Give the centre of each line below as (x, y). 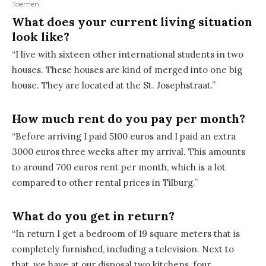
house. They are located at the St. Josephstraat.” (114, 85)
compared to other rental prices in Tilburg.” (105, 183)
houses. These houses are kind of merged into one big (127, 70)
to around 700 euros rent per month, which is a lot (119, 167)
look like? (41, 37)
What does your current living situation (132, 22)
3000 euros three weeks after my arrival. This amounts (129, 152)
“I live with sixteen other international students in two (128, 55)
